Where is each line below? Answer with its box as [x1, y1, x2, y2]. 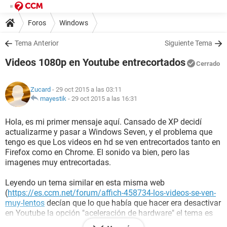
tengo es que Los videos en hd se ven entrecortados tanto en [5, 137, 220, 147]
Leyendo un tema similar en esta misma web [5, 178, 165, 187]
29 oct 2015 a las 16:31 [71, 95, 137, 102]
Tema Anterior [15, 39, 59, 47]
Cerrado [196, 60, 220, 67]
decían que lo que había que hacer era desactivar [45, 198, 221, 208]
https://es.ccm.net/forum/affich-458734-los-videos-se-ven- [8, 188, 216, 198]
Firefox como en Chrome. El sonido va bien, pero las [5, 147, 190, 157]
